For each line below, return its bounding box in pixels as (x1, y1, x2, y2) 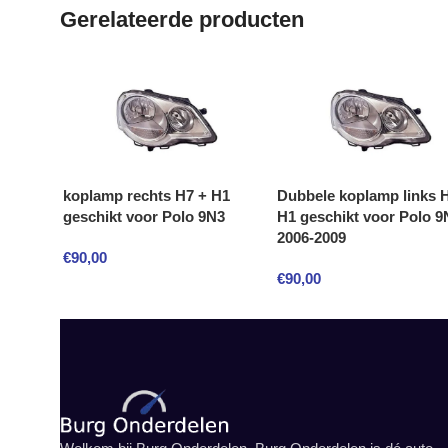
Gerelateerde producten (60, 7, 304, 32)
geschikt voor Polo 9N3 (63, 208, 225, 225)
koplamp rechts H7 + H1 (63, 187, 230, 204)
